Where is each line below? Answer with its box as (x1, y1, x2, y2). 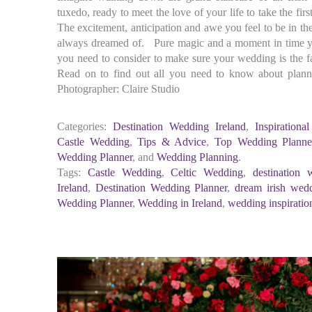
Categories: (57, 120, 107, 132)
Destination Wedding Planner (95, 182, 228, 194)
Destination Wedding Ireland (113, 120, 247, 132)
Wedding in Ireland (138, 197, 222, 209)
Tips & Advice (137, 136, 207, 148)
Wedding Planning (157, 151, 238, 163)
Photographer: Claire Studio (57, 83, 180, 95)
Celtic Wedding (171, 166, 244, 178)
